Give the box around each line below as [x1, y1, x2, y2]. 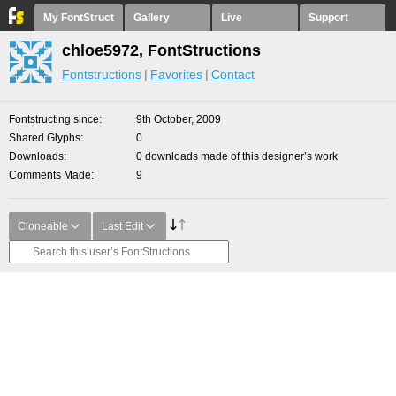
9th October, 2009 [136, 113, 221, 126]
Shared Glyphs [9, 132, 80, 144]
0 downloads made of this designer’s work [136, 150, 338, 163]
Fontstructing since [9, 113, 99, 126]
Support [308, 11, 348, 24]
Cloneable [18, 220, 68, 232]
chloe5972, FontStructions [62, 42, 261, 59]
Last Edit [102, 220, 143, 232]
